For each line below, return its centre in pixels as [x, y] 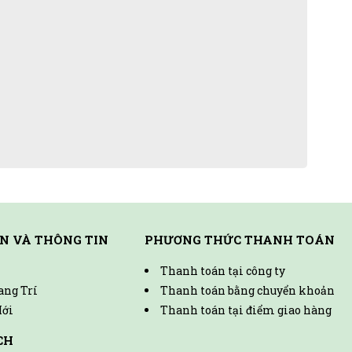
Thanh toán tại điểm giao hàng [246, 310]
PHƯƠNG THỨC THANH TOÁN [240, 239]
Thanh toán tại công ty [223, 270]
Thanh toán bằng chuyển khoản [247, 290]
